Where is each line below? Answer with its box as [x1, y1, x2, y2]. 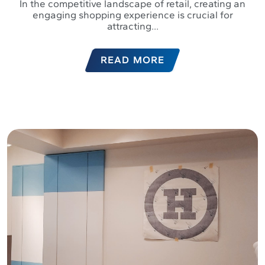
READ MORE [101, 54, 164, 66]
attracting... [106, 20, 159, 33]
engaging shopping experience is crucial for [32, 9, 233, 21]
